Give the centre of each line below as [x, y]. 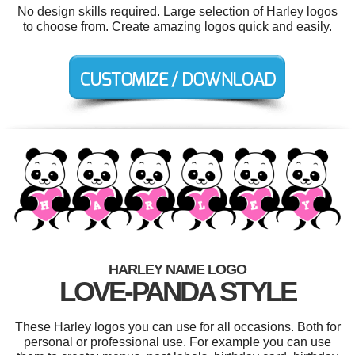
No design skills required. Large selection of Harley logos [177, 11]
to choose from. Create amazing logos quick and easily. [177, 27]
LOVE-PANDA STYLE [177, 291]
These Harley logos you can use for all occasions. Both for [177, 326]
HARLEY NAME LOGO [177, 269]
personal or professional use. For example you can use [177, 342]
